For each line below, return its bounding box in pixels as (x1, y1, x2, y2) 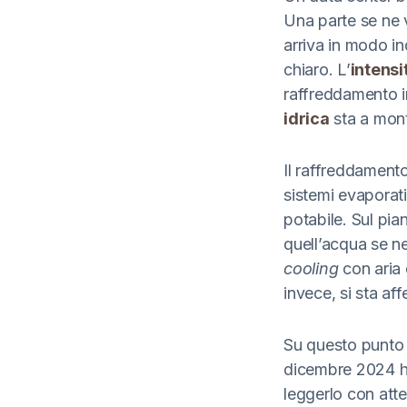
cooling (283, 259, 339, 279)
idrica (283, 109, 330, 129)
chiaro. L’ (283, 60, 351, 80)
